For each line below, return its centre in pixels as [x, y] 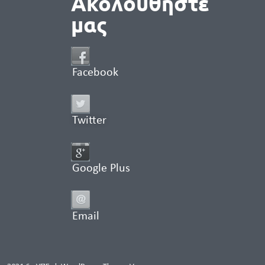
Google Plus [101, 168]
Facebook [96, 72]
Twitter [90, 120]
